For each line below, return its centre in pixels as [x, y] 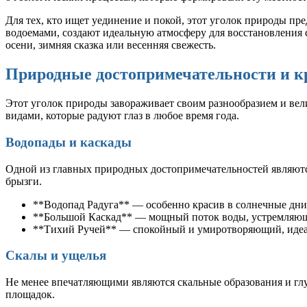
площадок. [30, 294]
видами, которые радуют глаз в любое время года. [122, 116]
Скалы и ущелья [56, 256]
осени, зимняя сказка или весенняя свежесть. [111, 45]
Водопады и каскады [69, 142]
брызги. [24, 181]
